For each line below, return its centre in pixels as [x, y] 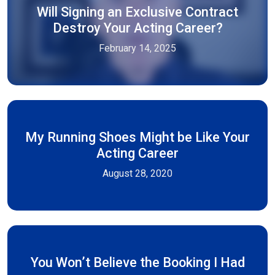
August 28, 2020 [137, 173]
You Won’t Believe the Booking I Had [137, 262]
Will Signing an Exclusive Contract [137, 12]
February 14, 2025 [137, 48]
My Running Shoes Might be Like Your [137, 137]
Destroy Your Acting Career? [137, 28]
